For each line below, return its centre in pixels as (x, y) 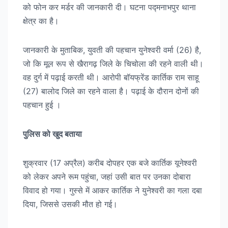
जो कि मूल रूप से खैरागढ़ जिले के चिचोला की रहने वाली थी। (113, 63)
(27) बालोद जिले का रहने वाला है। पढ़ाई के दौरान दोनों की (111, 91)
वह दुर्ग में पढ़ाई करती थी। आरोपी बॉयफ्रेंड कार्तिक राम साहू (111, 77)
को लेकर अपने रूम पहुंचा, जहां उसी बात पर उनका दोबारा (107, 176)
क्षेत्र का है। (41, 21)
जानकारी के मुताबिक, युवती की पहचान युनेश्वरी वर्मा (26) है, (112, 50)
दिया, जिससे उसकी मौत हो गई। (70, 204)
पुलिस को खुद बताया (52, 134)
